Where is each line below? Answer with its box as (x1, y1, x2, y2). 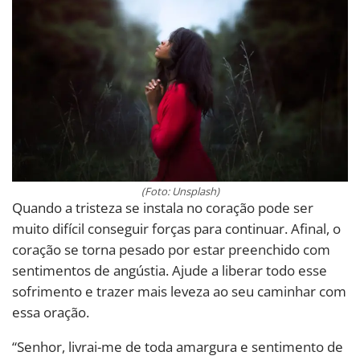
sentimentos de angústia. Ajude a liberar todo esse (12, 261, 327, 280)
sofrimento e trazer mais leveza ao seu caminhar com (12, 282, 346, 301)
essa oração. (12, 303, 89, 322)
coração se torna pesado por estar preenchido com (12, 240, 330, 260)
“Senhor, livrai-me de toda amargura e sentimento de (12, 337, 343, 357)
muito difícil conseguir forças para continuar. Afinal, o (12, 219, 341, 239)
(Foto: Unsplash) (141, 184, 219, 199)
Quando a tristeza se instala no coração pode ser (12, 198, 313, 218)
